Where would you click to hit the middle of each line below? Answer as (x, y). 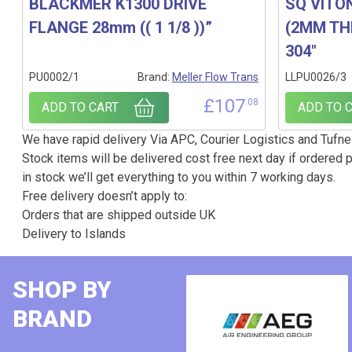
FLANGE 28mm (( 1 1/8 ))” (121, 27)
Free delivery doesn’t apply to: (104, 196)
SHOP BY (62, 290)
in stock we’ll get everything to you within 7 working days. (179, 177)
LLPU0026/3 (316, 77)
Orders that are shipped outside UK (119, 215)
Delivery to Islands (74, 234)
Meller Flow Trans (215, 77)
